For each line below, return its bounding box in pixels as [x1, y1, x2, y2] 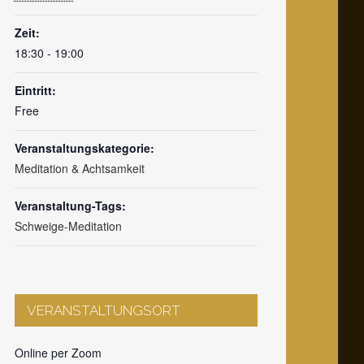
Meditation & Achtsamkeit [14, 159, 145, 176]
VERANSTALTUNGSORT [26, 301, 180, 318]
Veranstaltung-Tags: [14, 197, 126, 214]
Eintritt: [14, 81, 56, 98]
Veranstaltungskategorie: [14, 139, 154, 156]
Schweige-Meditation [14, 217, 122, 234]
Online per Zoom [14, 344, 102, 361]
